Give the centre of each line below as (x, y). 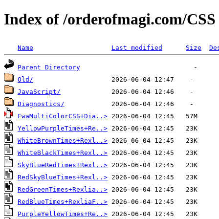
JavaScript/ (39, 91)
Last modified (137, 47)
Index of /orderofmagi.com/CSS (110, 19)
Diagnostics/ (41, 104)
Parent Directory (49, 67)
